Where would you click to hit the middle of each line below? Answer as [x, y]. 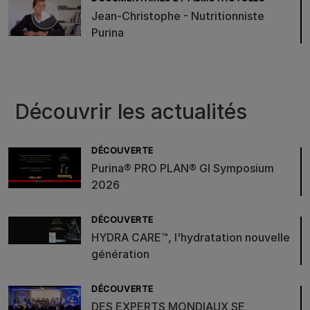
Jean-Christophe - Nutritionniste [178, 16]
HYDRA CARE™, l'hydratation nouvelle [191, 238]
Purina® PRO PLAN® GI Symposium [183, 168]
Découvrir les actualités [131, 112]
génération [120, 254]
